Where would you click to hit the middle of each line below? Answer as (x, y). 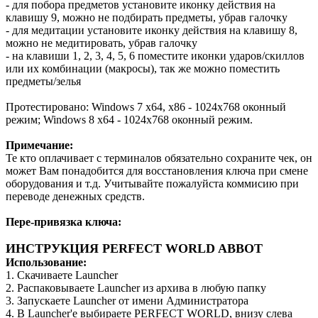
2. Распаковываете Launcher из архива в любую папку (136, 287)
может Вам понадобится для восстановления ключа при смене (157, 170)
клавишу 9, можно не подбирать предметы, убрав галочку (147, 17)
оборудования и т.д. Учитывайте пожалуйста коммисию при (152, 183)
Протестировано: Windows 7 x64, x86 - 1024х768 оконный (146, 106)
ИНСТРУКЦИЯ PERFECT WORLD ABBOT (134, 248)
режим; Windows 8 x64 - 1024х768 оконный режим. (129, 119)
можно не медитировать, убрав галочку (102, 43)
